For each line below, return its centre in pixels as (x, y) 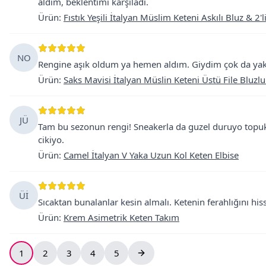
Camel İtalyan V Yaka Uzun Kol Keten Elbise (151, 155)
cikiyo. (51, 140)
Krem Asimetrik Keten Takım (121, 217)
